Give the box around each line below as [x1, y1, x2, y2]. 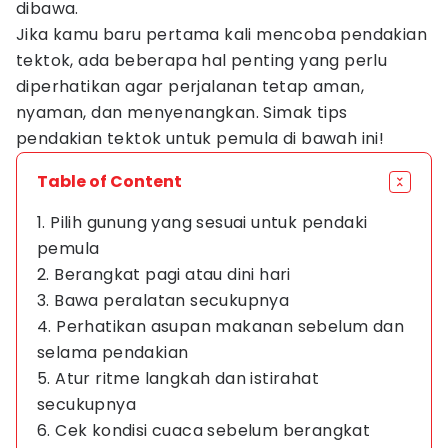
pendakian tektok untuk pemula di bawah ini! [16, 127, 385, 150]
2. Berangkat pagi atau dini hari [37, 263, 291, 286]
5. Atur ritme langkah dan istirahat [37, 367, 319, 390]
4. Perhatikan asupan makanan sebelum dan [37, 315, 404, 338]
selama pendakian [37, 341, 189, 364]
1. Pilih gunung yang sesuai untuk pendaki [37, 211, 368, 234]
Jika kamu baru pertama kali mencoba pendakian [16, 23, 427, 46]
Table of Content [37, 170, 182, 193]
